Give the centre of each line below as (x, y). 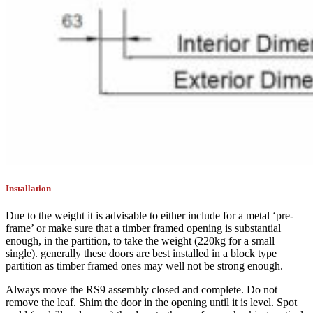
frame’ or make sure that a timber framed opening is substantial (143, 228)
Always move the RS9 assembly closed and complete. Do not (141, 290)
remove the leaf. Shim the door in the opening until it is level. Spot (151, 303)
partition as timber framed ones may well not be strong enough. (144, 266)
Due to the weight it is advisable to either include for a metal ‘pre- (150, 216)
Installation (28, 188)
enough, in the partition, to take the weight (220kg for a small (140, 241)
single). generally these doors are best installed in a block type (141, 254)
